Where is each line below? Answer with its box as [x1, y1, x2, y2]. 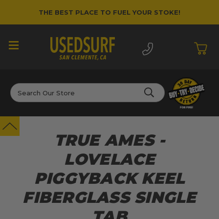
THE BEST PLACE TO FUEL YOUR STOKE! [39, 8, 180, 16]
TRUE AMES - [54, 131, 165, 150]
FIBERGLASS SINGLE [22, 188, 197, 207]
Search [10, 84, 34, 93]
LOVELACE [64, 150, 155, 169]
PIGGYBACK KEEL [34, 169, 185, 188]
